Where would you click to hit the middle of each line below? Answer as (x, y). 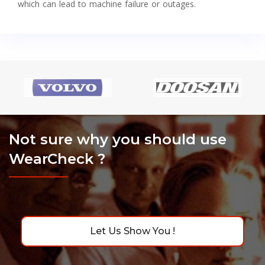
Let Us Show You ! (132, 231)
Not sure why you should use (118, 140)
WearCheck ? (57, 159)
